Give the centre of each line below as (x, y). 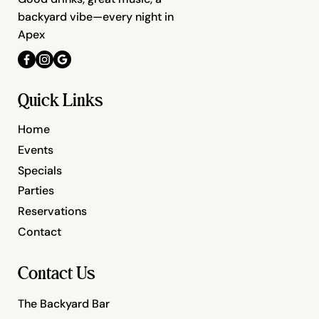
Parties (36, 191)
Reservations (52, 211)
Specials (40, 170)
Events (36, 150)
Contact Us (57, 273)
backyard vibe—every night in (96, 16)
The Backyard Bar (64, 303)
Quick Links (61, 100)
